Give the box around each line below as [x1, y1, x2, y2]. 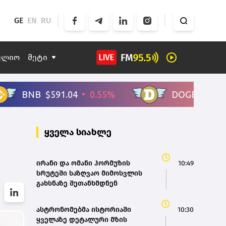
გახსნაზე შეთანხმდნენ [36, 179, 118, 188]
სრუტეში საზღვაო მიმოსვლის [36, 169, 142, 178]
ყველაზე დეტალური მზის [36, 215, 127, 224]
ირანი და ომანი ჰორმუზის [36, 159, 130, 168]
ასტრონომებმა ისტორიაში [36, 205, 131, 214]
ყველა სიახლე [44, 127, 111, 138]
